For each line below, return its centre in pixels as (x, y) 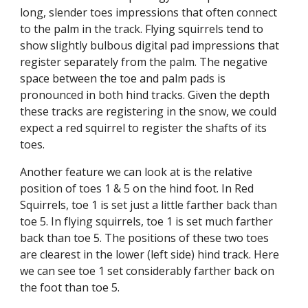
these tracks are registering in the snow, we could (148, 111)
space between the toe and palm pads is (123, 78)
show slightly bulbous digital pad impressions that (150, 45)
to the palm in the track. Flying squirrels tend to (142, 29)
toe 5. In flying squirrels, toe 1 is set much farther (147, 221)
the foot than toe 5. (71, 287)
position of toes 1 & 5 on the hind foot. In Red (137, 188)
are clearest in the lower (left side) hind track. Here (150, 254)
